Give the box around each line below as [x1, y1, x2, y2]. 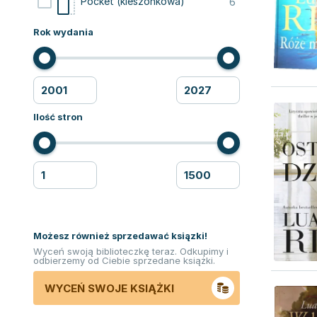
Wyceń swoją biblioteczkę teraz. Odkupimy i [33, 246, 229, 257]
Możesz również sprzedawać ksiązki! [33, 230, 207, 241]
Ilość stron [33, 111, 83, 122]
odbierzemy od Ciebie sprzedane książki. [33, 255, 215, 266]
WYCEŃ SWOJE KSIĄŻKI [45, 281, 174, 295]
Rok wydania [33, 26, 93, 38]
